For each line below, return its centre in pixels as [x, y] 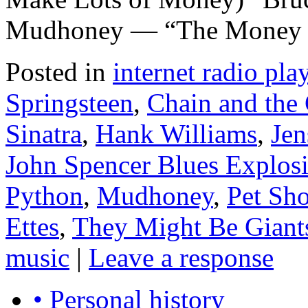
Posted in [56, 72]
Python [44, 196]
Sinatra [44, 134]
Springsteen [69, 103]
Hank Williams [176, 134]
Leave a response [181, 258]
